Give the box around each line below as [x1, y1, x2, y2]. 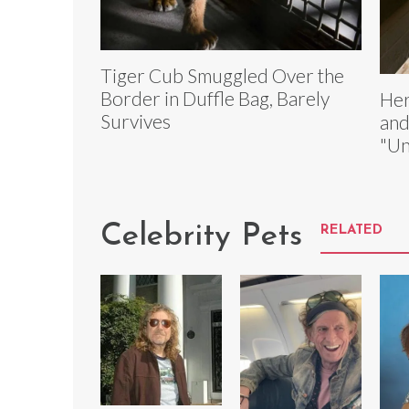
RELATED [320, 224, 383, 238]
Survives [100, 110, 171, 133]
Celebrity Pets [100, 221, 302, 254]
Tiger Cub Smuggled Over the [100, 64, 344, 88]
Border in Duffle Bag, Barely [100, 87, 330, 110]
